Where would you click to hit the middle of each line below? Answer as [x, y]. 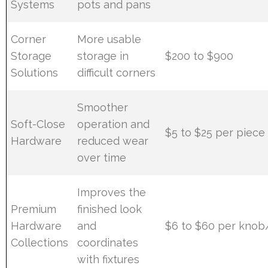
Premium [34, 209]
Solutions [35, 73]
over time [102, 158]
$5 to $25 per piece [215, 133]
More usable [109, 39]
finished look [110, 209]
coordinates [108, 243]
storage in [103, 56]
